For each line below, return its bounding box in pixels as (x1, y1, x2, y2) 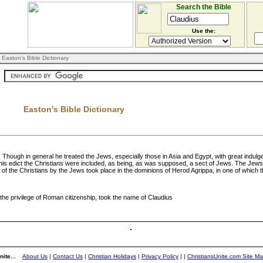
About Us (22, 253, 48, 259)
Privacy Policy (141, 253, 178, 259)
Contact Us (53, 253, 83, 259)
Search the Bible (176, 3, 231, 11)
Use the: (191, 28, 215, 34)
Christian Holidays (88, 253, 136, 259)
